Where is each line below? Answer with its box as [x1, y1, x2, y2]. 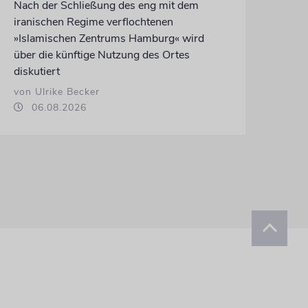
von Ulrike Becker [13, 85, 100, 98]
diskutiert [13, 63, 60, 79]
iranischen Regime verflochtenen [13, 14, 173, 30]
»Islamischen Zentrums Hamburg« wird [13, 30, 204, 46]
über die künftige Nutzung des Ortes [13, 47, 190, 63]
